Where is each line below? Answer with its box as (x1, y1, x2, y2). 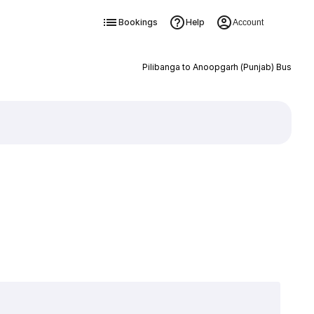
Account (232, 18, 264, 27)
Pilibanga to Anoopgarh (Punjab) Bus (142, 62, 292, 72)
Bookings (118, 17, 158, 27)
